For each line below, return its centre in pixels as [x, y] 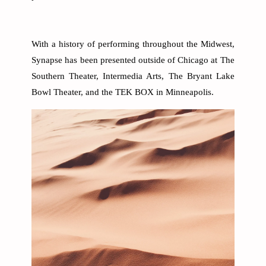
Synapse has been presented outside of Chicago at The [133, 60]
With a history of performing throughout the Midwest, [133, 44]
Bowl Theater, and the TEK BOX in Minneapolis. [123, 92]
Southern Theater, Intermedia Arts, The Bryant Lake [133, 76]
